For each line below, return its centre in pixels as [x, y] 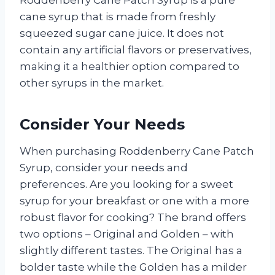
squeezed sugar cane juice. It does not [122, 33]
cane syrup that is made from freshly [118, 17]
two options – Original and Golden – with [127, 234]
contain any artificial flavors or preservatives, [136, 50]
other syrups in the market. [92, 83]
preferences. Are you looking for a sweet [126, 184]
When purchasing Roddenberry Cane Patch [137, 151]
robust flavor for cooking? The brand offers [133, 218]
